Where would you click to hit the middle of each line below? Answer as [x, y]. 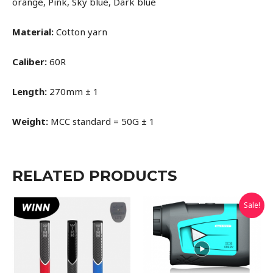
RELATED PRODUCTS [94, 176]
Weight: [30, 122]
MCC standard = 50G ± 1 [101, 122]
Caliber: [30, 62]
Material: [33, 32]
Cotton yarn [80, 32]
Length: [30, 92]
